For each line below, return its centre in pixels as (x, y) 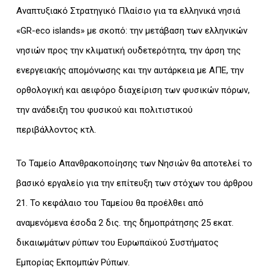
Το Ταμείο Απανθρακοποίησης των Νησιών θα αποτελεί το (134, 163)
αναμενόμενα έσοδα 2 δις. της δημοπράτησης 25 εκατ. (125, 222)
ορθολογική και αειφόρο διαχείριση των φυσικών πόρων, (133, 90)
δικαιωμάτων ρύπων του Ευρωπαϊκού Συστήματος (117, 242)
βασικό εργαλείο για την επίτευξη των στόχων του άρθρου (134, 183)
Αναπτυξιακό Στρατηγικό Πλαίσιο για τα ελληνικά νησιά (128, 11)
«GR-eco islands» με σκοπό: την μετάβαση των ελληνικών (131, 31)
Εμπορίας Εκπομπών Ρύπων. (73, 262)
